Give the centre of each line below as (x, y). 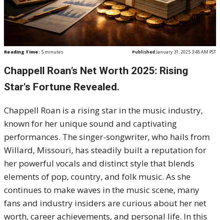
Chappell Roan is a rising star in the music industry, (103, 110)
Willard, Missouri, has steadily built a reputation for (105, 150)
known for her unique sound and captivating (90, 124)
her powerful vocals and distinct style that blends (99, 163)
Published (144, 52)
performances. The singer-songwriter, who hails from (107, 137)
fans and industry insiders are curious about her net (105, 203)
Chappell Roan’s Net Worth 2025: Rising (96, 71)
